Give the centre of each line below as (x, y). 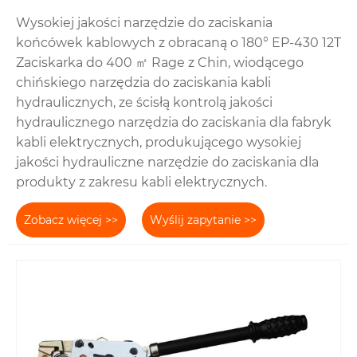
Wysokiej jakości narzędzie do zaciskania (144, 23)
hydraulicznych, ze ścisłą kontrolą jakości (144, 103)
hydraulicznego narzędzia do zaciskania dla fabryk (174, 123)
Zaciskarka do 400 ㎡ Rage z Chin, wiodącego (160, 63)
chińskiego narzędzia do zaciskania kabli (143, 83)
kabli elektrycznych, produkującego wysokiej (159, 143)
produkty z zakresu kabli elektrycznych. (141, 182)
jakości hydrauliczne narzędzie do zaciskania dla (167, 163)
